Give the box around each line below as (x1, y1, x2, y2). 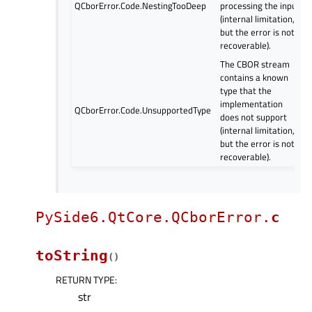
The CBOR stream (220, 56, 290, 71)
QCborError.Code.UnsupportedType (75, 102, 212, 117)
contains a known (220, 70, 289, 84)
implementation (220, 96, 283, 111)
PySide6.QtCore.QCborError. (36, 208, 271, 226)
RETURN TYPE (56, 272, 115, 287)
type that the (220, 83, 272, 97)
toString (36, 247, 108, 264)
